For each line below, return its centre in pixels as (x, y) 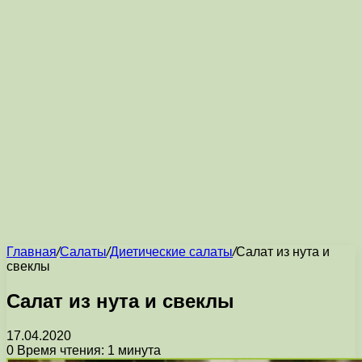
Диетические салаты (171, 252)
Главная (32, 252)
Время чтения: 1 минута (87, 350)
